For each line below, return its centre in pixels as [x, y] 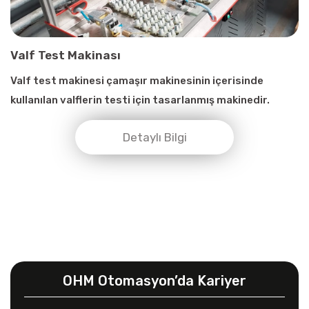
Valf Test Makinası [66, 55]
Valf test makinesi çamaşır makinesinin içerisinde [137, 80]
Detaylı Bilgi [154, 137]
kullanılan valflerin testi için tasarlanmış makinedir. [140, 100]
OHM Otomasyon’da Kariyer [154, 280]
